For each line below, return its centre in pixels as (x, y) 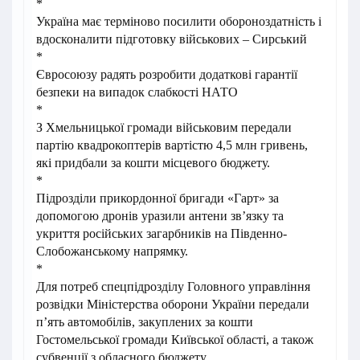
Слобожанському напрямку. (112, 252)
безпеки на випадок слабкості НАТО (137, 92)
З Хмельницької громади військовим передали (164, 128)
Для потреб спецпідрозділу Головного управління (173, 287)
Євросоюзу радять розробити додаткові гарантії (167, 75)
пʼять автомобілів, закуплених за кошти (145, 322)
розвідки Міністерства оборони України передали (173, 305)
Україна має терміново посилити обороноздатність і (179, 22)
